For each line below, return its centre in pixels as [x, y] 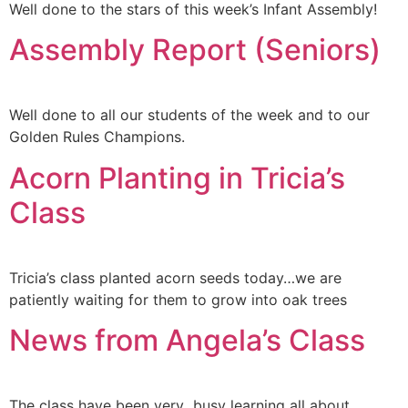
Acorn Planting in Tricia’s [177, 178]
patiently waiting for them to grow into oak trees [178, 299]
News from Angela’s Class [187, 341]
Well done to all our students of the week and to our [189, 115]
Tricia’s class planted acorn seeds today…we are [175, 277]
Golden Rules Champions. [97, 137]
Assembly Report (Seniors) [195, 50]
